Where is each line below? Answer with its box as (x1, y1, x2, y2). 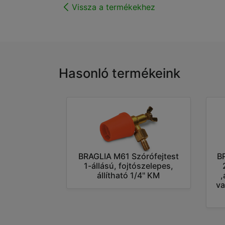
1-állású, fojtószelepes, (83, 161, 173, 171)
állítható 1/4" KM (97, 170, 160, 181)
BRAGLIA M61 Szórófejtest (78, 151, 179, 162)
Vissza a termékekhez (72, 2, 155, 13)
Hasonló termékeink (59, 65, 180, 81)
